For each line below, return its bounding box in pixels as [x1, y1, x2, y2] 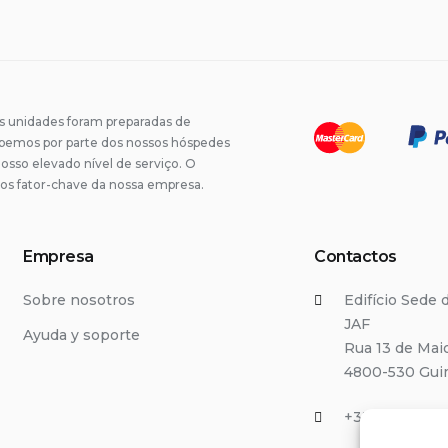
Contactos [314, 247, 397, 266]
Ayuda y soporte [23, 325, 140, 344]
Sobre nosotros [23, 291, 135, 309]
